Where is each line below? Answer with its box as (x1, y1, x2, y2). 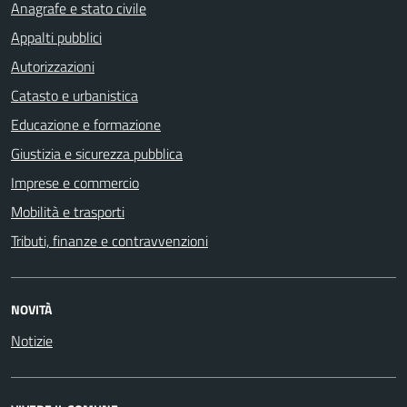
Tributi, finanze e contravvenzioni (11, 229, 208, 252)
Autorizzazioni (11, 55, 94, 77)
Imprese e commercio (11, 171, 139, 194)
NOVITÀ (11, 299, 52, 319)
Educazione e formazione (11, 113, 161, 135)
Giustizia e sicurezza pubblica (11, 142, 183, 164)
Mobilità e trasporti (11, 200, 124, 223)
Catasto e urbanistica (11, 84, 138, 106)
